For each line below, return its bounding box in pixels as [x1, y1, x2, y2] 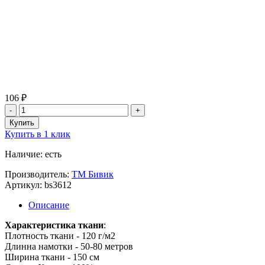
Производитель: [5, 169, 72, 179]
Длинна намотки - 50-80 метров [5, 241, 133, 251]
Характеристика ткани [5, 219, 104, 230]
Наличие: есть [5, 148, 62, 159]
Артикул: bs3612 [5, 179, 72, 190]
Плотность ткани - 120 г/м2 [5, 230, 115, 241]
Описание [28, 199, 69, 210]
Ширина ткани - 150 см [5, 251, 99, 262]
